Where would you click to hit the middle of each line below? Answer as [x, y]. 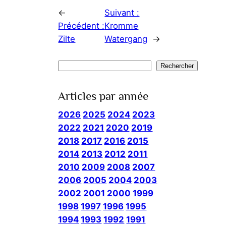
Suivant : [122, 13]
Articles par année [103, 96]
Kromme [122, 26]
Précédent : [81, 26]
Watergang [126, 39]
